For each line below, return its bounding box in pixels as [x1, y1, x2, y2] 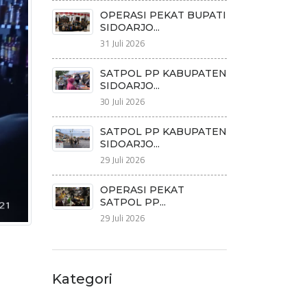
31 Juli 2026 [100, 36, 145, 50]
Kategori [52, 271, 112, 287]
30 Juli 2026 [100, 95, 145, 108]
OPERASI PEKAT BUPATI [100, 9, 226, 21]
